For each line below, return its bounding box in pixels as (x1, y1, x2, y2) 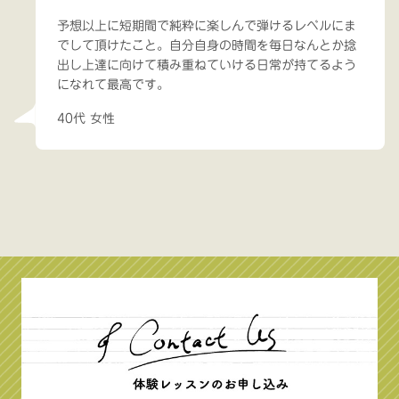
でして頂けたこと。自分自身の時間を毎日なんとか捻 (57, 38, 356, 52)
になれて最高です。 (57, 77, 169, 91)
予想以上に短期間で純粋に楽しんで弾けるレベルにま (57, 19, 356, 32)
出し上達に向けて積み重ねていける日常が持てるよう (57, 58, 356, 71)
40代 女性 (57, 111, 115, 125)
